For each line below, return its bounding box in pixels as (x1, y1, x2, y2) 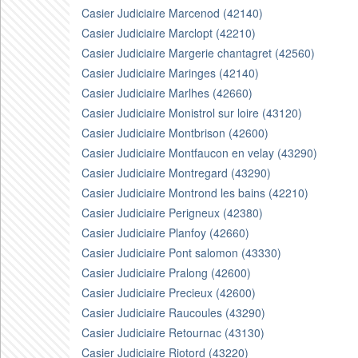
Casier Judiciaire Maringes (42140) (82, 65, 259, 81)
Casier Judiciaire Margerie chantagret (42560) (82, 45, 315, 61)
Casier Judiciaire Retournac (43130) (82, 324, 265, 340)
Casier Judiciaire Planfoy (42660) (82, 225, 249, 241)
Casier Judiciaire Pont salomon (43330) (82, 245, 281, 261)
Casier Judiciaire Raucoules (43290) (82, 304, 265, 320)
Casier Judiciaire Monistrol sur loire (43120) (82, 105, 302, 121)
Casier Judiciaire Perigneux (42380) (82, 205, 263, 221)
